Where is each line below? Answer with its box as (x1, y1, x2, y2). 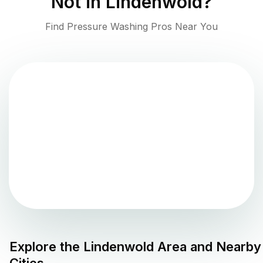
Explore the (9, 239, 83, 255)
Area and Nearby (154, 239, 261, 255)
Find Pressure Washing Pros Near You (45, 21, 218, 33)
